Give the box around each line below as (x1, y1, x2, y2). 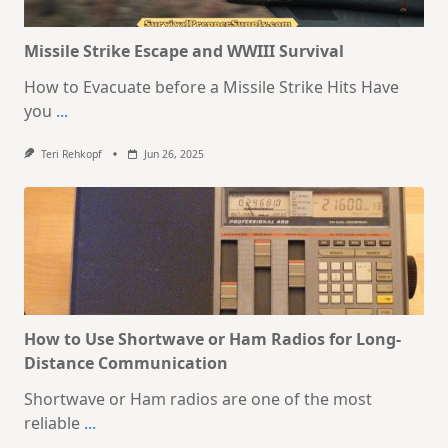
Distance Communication (24, 352, 228, 375)
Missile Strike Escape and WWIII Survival (24, 40, 344, 63)
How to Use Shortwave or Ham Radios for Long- (24, 328, 401, 351)
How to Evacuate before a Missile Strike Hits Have (24, 76, 399, 99)
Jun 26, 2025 (143, 147, 204, 162)
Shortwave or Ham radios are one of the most (24, 388, 372, 411)
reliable (24, 412, 80, 435)
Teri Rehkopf (40, 147, 102, 162)
